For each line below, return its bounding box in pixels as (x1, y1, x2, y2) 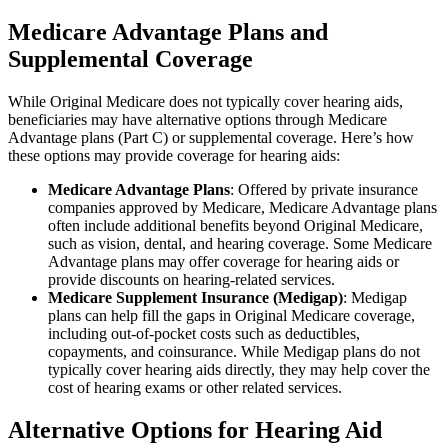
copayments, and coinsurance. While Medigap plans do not (48, 343, 420, 361)
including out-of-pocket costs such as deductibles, (48, 325, 360, 343)
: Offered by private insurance (230, 181, 418, 199)
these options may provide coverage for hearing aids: (8, 147, 340, 165)
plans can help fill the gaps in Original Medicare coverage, (48, 307, 415, 325)
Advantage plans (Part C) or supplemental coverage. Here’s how (8, 129, 414, 147)
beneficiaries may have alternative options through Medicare (8, 111, 387, 129)
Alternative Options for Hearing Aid (8, 417, 382, 443)
